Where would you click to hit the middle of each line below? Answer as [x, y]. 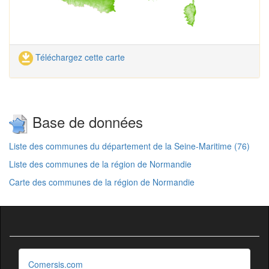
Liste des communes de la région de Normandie [100, 164]
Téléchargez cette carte [79, 57]
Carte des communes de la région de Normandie [102, 182]
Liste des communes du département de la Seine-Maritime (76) [129, 146]
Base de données [86, 122]
